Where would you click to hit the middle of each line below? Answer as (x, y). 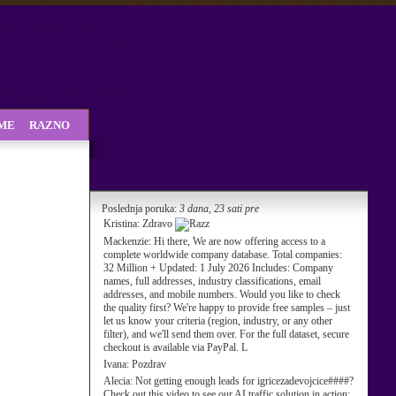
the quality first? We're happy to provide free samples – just (227, 308)
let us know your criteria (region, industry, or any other (218, 321)
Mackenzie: (129, 241)
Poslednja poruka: (139, 209)
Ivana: (118, 364)
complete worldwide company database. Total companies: (223, 255)
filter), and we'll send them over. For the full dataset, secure (226, 334)
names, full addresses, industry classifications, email (212, 281)
